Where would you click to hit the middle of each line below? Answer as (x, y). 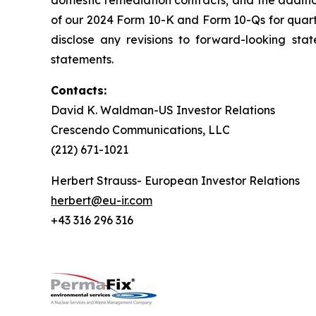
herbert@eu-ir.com (102, 200)
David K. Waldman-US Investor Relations (163, 110)
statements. (82, 59)
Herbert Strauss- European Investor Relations (175, 181)
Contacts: (79, 90)
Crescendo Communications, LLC (140, 130)
